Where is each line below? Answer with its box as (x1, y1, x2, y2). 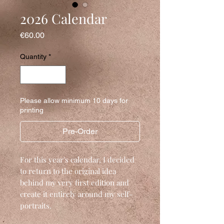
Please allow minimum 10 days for (20, 96, 128, 104)
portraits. (20, 200, 51, 210)
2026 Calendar (20, 9, 107, 27)
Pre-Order (62, 126, 97, 136)
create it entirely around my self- (20, 188, 132, 199)
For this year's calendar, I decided (20, 154, 134, 164)
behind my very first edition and (20, 177, 129, 187)
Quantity (20, 52, 46, 60)
